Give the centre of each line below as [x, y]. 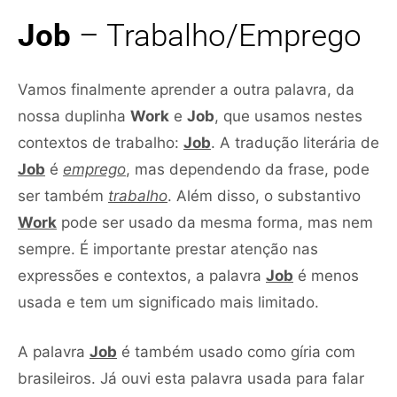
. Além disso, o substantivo [264, 195]
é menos [326, 275]
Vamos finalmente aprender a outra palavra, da [186, 89]
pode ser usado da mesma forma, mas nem [215, 222]
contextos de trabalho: [101, 142]
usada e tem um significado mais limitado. [168, 302]
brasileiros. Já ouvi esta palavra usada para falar [191, 378]
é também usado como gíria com [236, 351]
